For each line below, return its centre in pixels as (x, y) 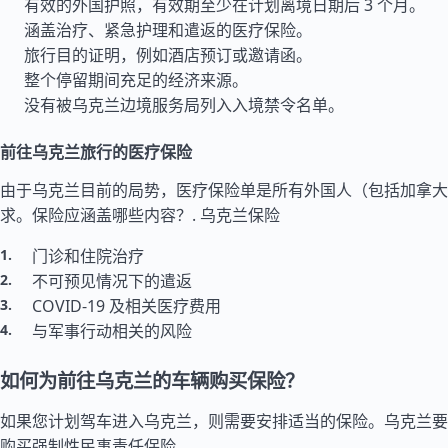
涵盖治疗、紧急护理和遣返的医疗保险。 (168, 30)
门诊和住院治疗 (88, 256)
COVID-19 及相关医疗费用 (126, 306)
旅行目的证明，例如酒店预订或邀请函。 (168, 55)
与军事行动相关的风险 (112, 331)
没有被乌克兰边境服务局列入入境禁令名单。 (184, 105)
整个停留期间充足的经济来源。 (136, 80)
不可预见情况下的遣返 (112, 281)
